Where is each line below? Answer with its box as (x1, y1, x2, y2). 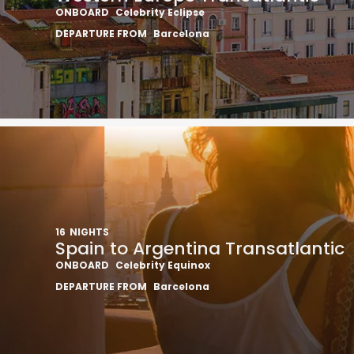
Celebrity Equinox (115, 258, 210, 272)
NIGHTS (70, 225, 109, 239)
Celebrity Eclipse (115, 6, 205, 19)
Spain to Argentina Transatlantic (55, 236, 345, 261)
